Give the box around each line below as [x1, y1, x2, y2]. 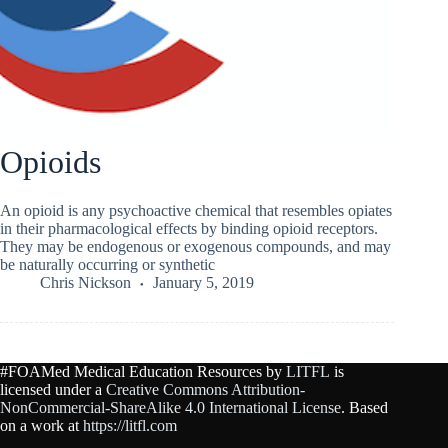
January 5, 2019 [153, 274, 254, 292]
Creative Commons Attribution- [106, 381, 305, 399]
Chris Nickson [40, 274, 131, 292]
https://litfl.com [83, 417, 177, 435]
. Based [341, 399, 388, 417]
